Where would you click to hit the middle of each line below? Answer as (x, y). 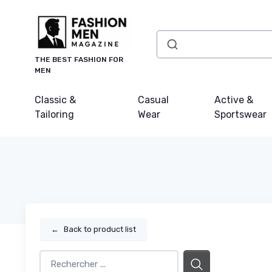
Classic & (55, 100)
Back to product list (100, 229)
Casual (154, 100)
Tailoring (54, 114)
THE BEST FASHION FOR (79, 59)
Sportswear (241, 114)
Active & (234, 100)
